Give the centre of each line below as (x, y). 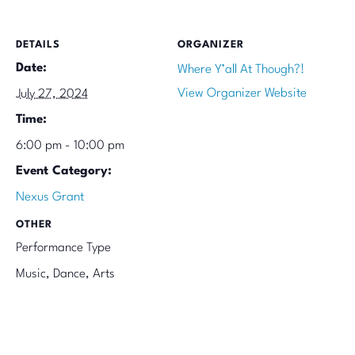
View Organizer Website (242, 94)
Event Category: (64, 172)
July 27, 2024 (52, 95)
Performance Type (63, 248)
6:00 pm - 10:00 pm (70, 146)
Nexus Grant (50, 198)
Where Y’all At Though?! (241, 70)
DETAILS (38, 45)
